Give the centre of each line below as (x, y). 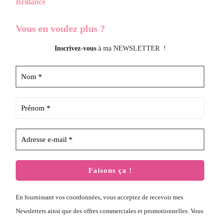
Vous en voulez (48, 28)
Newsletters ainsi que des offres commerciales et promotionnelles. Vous (110, 211)
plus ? (93, 28)
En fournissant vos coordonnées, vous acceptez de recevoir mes (99, 197)
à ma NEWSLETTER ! (131, 48)
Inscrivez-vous (75, 48)
